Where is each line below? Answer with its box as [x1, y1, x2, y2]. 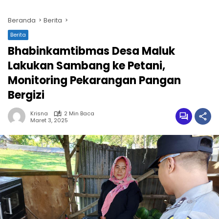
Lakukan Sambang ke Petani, [8, 58, 165, 73]
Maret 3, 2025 [30, 116, 68, 124]
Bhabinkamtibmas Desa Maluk [8, 44, 175, 59]
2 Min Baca [64, 109, 94, 117]
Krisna [30, 109, 48, 117]
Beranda [8, 16, 36, 25]
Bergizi [8, 88, 44, 103]
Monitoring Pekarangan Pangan [8, 73, 181, 88]
